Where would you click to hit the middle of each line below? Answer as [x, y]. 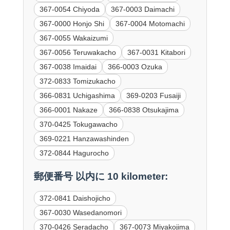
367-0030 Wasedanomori [80, 212]
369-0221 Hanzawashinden [84, 138]
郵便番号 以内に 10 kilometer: [101, 176]
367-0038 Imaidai [68, 66]
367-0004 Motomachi [150, 23]
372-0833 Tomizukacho [77, 81]
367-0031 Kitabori [156, 52]
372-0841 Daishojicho [75, 198]
